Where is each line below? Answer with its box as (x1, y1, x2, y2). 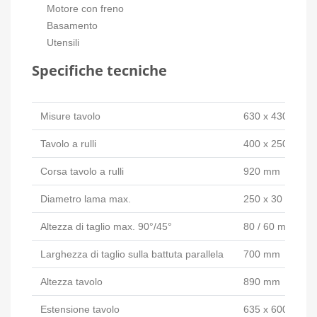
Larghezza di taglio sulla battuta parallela (40, 248, 224, 260)
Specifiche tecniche (32, 61, 167, 80)
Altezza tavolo (40, 276, 103, 287)
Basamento (47, 20, 98, 31)
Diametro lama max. (40, 193, 131, 204)
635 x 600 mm (243, 304, 308, 315)
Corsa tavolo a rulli (40, 166, 124, 177)
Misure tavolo (40, 110, 100, 122)
